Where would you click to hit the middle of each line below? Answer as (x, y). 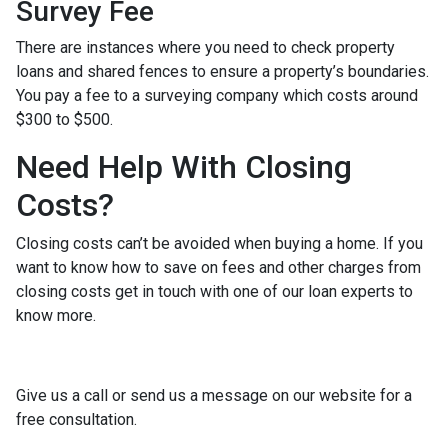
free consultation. (76, 419)
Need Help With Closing (184, 167)
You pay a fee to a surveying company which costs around (217, 95)
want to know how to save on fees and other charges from (218, 267)
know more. (56, 315)
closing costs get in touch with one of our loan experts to (214, 291)
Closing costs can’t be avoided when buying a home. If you (219, 243)
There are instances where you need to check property (205, 47)
